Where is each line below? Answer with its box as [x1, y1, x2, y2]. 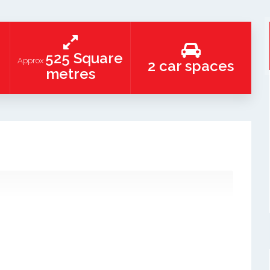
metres [45, 65, 95, 83]
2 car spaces [148, 57, 234, 75]
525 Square [45, 49, 123, 67]
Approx [17, 56, 45, 65]
